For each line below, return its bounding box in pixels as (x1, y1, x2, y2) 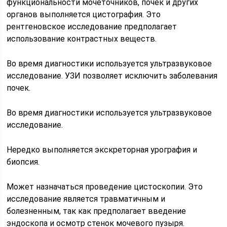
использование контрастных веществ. (7, 33, 157, 44)
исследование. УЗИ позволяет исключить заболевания (7, 70, 218, 81)
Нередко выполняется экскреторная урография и (7, 144, 198, 155)
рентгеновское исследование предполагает (7, 21, 177, 31)
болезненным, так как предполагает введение (7, 206, 186, 216)
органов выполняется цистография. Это (7, 9, 161, 19)
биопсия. (7, 157, 40, 167)
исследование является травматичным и (7, 194, 166, 204)
